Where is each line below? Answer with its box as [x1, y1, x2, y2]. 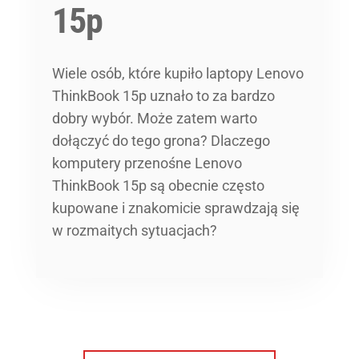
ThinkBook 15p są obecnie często [52, 176, 264, 194]
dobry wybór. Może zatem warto [52, 109, 257, 127]
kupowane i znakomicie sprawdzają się [52, 199, 300, 216]
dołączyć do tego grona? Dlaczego [52, 131, 270, 149]
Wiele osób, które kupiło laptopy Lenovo [52, 64, 304, 82]
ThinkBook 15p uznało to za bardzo [52, 87, 275, 104]
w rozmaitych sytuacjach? [52, 221, 217, 239]
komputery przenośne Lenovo [52, 154, 242, 171]
